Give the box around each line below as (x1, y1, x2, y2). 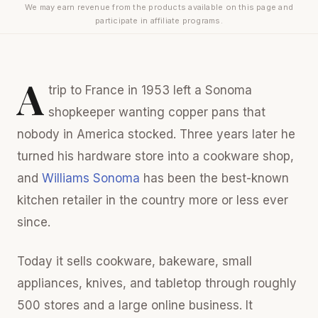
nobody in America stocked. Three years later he (17, 126, 295, 141)
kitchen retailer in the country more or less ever (17, 192, 288, 207)
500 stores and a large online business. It (17, 297, 253, 312)
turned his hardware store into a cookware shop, (17, 148, 294, 163)
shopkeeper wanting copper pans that (48, 104, 265, 119)
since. (17, 214, 50, 229)
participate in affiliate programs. (95, 15, 223, 26)
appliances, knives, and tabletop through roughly (17, 275, 297, 290)
